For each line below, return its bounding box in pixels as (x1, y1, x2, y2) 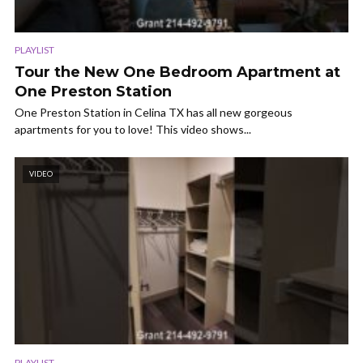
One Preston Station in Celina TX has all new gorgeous (15, 105, 293, 120)
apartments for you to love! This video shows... (15, 122, 251, 137)
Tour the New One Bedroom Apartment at (15, 63, 340, 82)
